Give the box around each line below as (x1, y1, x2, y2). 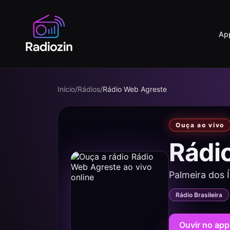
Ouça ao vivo (176, 121, 225, 129)
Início (57, 85, 75, 93)
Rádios (78, 85, 100, 93)
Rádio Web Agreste (103, 85, 167, 93)
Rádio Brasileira (176, 191, 222, 199)
